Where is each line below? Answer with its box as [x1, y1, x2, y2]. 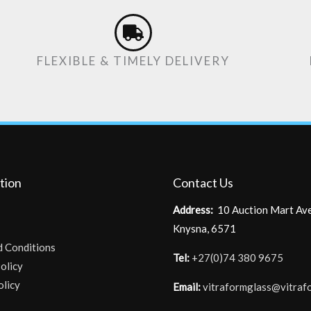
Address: [173, 203, 213, 217]
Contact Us [173, 174, 233, 190]
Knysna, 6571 [173, 222, 236, 235]
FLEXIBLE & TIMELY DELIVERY [36, 53, 230, 68]
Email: [173, 280, 201, 294]
